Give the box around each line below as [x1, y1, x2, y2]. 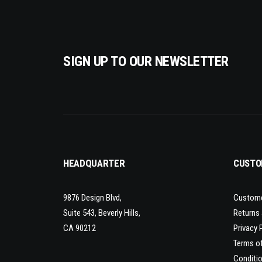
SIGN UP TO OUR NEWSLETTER [63, 53, 229, 70]
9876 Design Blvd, [63, 192, 122, 203]
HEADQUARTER [63, 157, 125, 169]
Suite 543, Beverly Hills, [63, 208, 140, 218]
